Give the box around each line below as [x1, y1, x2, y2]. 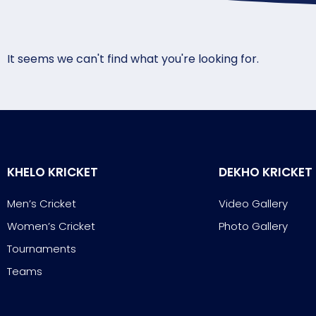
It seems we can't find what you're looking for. [7, 51, 259, 67]
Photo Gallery [219, 219, 288, 233]
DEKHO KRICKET [219, 164, 312, 181]
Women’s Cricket [7, 219, 95, 233]
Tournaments [7, 241, 76, 256]
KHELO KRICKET [7, 164, 98, 181]
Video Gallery [219, 196, 288, 211]
